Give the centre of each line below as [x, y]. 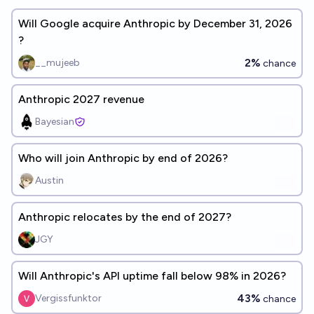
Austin [49, 180]
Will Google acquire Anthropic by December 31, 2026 [142, 23]
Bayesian [55, 122]
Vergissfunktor [68, 298]
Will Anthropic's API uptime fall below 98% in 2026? [152, 276]
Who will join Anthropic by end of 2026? [123, 158]
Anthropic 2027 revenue [81, 99]
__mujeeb [57, 63]
